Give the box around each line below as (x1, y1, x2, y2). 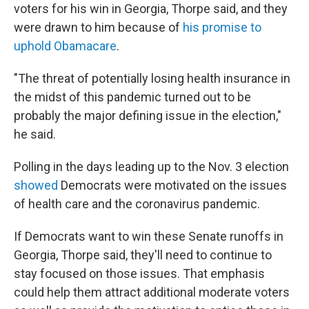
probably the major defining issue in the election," (14, 108, 281, 123)
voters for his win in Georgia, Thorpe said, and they (14, 1, 288, 16)
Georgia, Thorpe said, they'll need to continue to (14, 248, 272, 262)
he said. (14, 127, 56, 141)
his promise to (183, 20, 261, 34)
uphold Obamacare (14, 39, 117, 53)
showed (14, 178, 58, 192)
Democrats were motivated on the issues (58, 178, 287, 192)
